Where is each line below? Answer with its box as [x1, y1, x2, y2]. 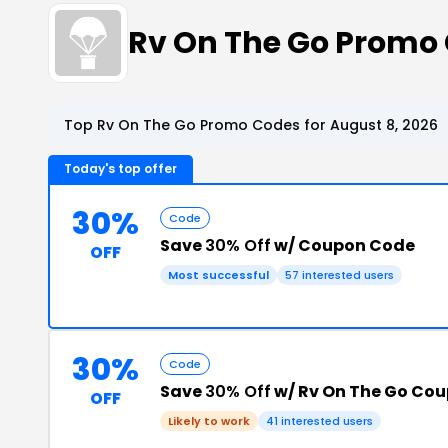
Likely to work [168, 413, 250, 429]
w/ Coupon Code [271, 234, 415, 257]
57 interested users [285, 267, 394, 283]
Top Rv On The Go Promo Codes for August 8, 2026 [64, 115, 438, 135]
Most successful [168, 267, 269, 283]
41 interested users [266, 413, 373, 429]
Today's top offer [64, 160, 177, 177]
